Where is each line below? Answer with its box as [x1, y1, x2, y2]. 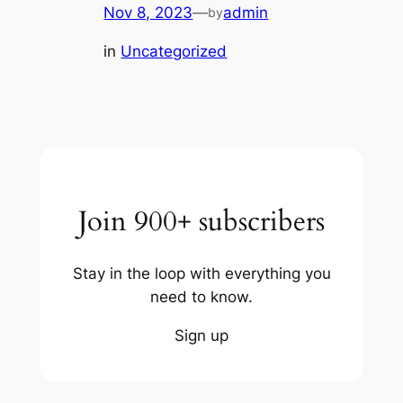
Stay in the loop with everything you [72, 264, 331, 282]
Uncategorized [121, 42, 228, 61]
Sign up [175, 326, 228, 345]
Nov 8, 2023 [103, 4, 193, 22]
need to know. [150, 287, 253, 306]
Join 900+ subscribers [78, 202, 325, 241]
